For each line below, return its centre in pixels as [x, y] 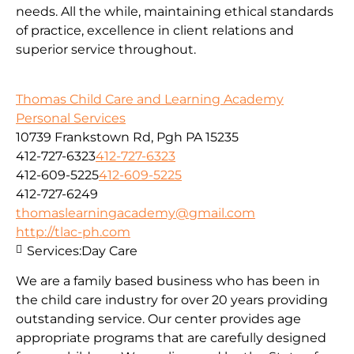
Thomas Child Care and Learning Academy [150, 99]
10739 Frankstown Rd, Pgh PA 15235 [127, 137]
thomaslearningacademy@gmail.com [136, 213]
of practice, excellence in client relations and [155, 31]
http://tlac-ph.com [73, 232]
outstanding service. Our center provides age [158, 318]
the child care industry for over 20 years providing [172, 299]
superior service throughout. [106, 50]
